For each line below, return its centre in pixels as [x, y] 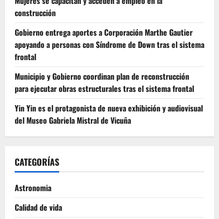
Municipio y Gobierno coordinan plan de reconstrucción [102, 76]
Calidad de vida [38, 207]
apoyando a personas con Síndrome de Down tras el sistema [109, 44]
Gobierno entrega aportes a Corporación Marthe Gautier [104, 32]
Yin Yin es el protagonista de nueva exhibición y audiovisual [109, 108]
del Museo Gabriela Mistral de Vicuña [73, 120]
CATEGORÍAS [37, 162]
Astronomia [33, 187]
